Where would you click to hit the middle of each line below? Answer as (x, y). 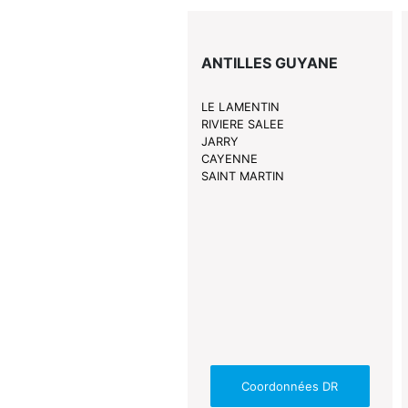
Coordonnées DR (290, 386)
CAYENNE (229, 159)
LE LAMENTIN (240, 107)
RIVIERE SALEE (242, 125)
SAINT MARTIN (242, 177)
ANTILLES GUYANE (269, 63)
